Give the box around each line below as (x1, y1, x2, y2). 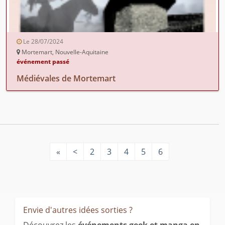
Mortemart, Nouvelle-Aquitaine (20, 47, 108, 56)
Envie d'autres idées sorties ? (23, 204, 133, 215)
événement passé (17, 57, 69, 66)
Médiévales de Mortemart (17, 72, 116, 84)
